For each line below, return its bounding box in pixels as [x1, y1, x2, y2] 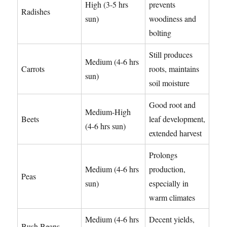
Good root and [149, 99, 196, 110]
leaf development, [149, 113, 206, 125]
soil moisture [149, 78, 190, 89]
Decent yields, [149, 214, 195, 225]
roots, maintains [149, 63, 200, 74]
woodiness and [149, 13, 197, 24]
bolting [149, 27, 172, 39]
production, [149, 164, 186, 175]
